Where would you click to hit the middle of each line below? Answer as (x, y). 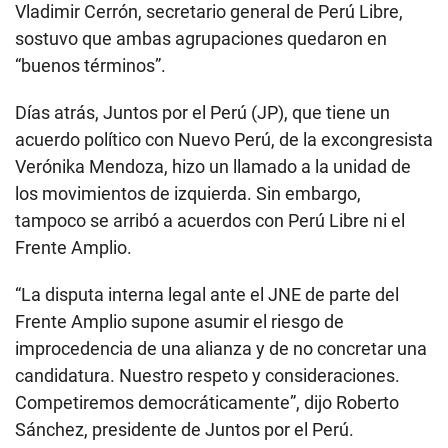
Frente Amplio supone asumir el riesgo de (179, 321)
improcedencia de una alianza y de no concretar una (221, 348)
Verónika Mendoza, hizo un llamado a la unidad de (213, 166)
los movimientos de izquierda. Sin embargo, (188, 193)
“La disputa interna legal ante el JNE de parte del (207, 294)
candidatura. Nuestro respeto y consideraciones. (207, 375)
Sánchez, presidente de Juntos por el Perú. (184, 429)
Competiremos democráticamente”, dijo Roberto (207, 402)
